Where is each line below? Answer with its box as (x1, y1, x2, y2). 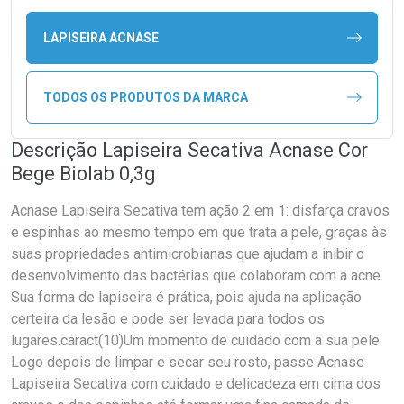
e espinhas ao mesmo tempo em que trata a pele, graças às (11, 224, 387, 241)
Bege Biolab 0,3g (11, 162, 155, 185)
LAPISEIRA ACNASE (42, 30, 159, 45)
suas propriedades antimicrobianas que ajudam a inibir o (11, 245, 364, 262)
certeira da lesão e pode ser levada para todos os (11, 310, 325, 327)
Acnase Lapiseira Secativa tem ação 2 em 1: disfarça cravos (11, 202, 390, 219)
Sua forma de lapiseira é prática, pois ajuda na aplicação (11, 289, 362, 306)
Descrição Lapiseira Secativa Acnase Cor (11, 139, 368, 161)
